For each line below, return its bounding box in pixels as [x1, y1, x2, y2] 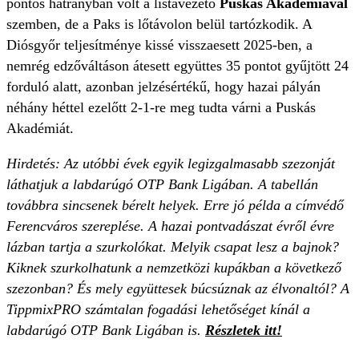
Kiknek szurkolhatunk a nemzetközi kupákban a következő [6, 259, 341, 276]
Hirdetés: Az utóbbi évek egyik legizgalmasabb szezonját [6, 155, 335, 171]
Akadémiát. [6, 119, 74, 136]
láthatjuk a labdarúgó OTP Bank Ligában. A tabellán [6, 175, 318, 192]
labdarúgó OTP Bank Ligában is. [6, 321, 205, 338]
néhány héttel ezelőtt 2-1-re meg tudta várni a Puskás [6, 99, 316, 115]
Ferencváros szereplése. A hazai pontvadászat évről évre [6, 217, 334, 234]
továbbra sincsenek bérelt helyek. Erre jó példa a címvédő [6, 196, 344, 213]
